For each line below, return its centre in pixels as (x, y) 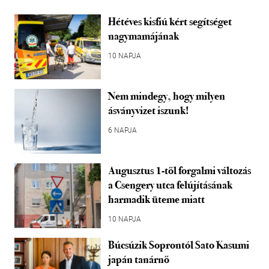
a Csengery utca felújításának (170, 185)
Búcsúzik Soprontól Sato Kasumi (179, 245)
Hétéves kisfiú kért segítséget (170, 21)
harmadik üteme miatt (156, 199)
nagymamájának (144, 36)
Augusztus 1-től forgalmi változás (180, 170)
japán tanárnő (139, 259)
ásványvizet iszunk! (148, 110)
